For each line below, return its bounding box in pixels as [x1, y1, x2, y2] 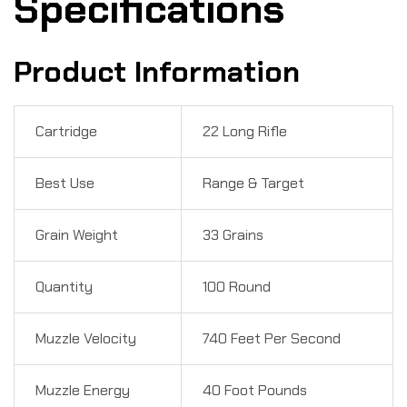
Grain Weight [35, 224, 118, 244]
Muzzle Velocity [35, 328, 136, 348]
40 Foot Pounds [202, 380, 307, 400]
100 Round [202, 276, 271, 296]
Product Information [14, 52, 300, 91]
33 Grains [202, 224, 263, 244]
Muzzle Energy [35, 380, 130, 400]
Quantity [35, 276, 93, 296]
